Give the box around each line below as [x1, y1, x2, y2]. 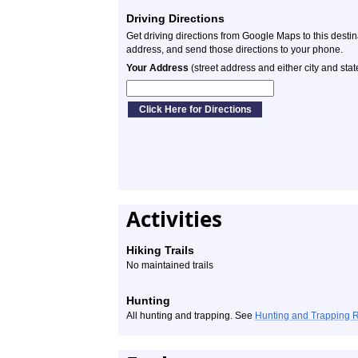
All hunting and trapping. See [126, 310, 255, 321]
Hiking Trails [126, 244, 194, 257]
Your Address [126, 62, 189, 74]
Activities [126, 205, 222, 233]
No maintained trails [126, 260, 213, 271]
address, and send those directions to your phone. [126, 44, 343, 55]
